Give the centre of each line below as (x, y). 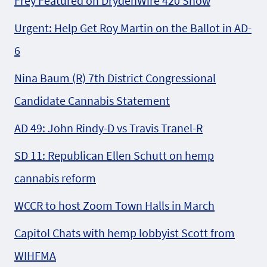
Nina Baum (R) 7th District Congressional (115, 78)
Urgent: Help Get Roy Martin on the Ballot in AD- (133, 28)
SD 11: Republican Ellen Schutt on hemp (114, 156)
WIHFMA (35, 256)
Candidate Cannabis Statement (92, 101)
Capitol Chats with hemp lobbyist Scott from (125, 233)
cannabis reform (55, 178)
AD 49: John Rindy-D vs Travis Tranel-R (108, 128)
